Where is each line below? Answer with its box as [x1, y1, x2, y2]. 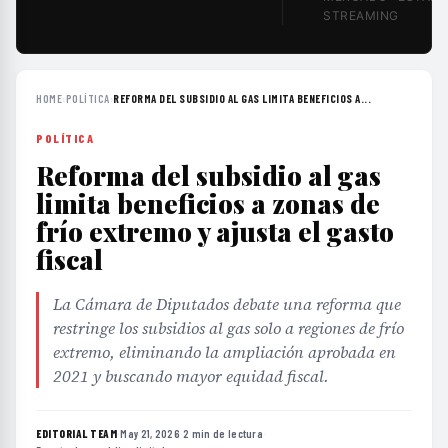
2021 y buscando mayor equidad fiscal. [53, 365, 329, 387]
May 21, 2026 [120, 427, 180, 440]
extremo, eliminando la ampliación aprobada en [53, 341, 396, 363]
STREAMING [323, 8, 399, 23]
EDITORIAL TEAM [36, 427, 117, 440]
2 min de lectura [183, 427, 264, 440]
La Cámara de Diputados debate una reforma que [53, 293, 401, 315]
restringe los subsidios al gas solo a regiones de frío [53, 317, 404, 339]
